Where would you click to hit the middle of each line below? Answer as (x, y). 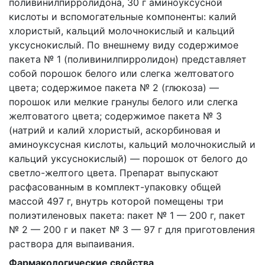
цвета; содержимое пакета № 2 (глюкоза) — (114, 88)
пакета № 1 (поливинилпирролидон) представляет (128, 59)
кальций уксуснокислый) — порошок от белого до (128, 159)
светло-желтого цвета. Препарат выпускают (114, 173)
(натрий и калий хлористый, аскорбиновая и (115, 130)
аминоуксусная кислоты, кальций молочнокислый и (132, 144)
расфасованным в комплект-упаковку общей (115, 187)
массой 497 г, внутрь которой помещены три (116, 201)
